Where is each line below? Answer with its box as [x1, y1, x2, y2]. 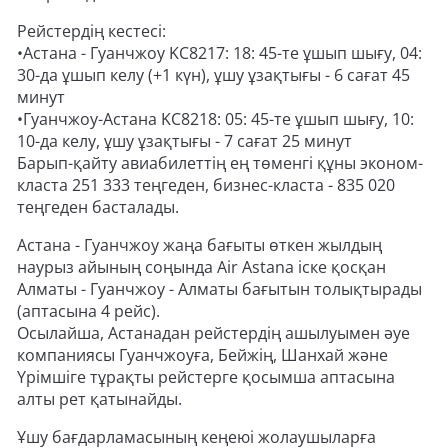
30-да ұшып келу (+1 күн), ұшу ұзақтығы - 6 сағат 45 [17, 64, 410, 87]
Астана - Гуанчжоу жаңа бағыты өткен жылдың [17, 234, 382, 257]
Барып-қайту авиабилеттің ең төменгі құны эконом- [17, 152, 423, 175]
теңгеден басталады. [17, 196, 179, 219]
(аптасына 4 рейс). [17, 300, 160, 323]
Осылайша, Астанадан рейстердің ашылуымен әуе [17, 322, 410, 345]
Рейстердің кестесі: [17, 20, 166, 43]
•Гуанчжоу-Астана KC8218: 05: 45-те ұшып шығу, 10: [17, 108, 414, 131]
